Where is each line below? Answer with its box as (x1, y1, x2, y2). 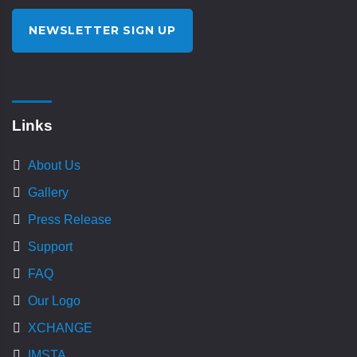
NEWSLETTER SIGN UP (29, 23, 177, 37)
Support (28, 240, 73, 253)
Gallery (28, 186, 69, 199)
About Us (28, 159, 80, 172)
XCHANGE (28, 321, 92, 335)
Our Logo (28, 294, 80, 308)
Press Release (28, 213, 112, 226)
